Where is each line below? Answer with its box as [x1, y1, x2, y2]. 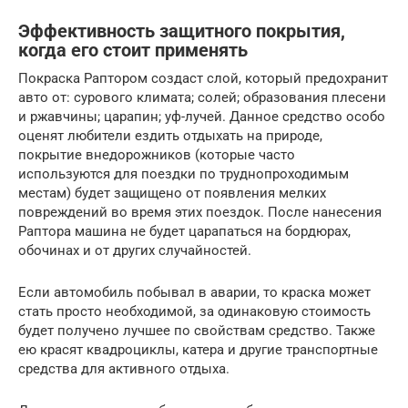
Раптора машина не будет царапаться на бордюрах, [18, 223, 351, 240]
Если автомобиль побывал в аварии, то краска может [18, 284, 371, 301]
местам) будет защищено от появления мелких [18, 185, 326, 201]
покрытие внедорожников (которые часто [18, 147, 295, 163]
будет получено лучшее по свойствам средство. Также [18, 322, 375, 339]
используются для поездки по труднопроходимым [18, 166, 349, 182]
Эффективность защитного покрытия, [18, 21, 345, 43]
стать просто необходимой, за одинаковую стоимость [18, 303, 371, 320]
